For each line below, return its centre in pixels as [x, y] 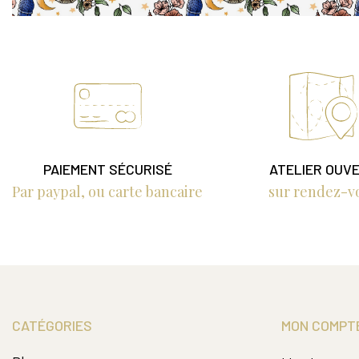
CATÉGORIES [52, 326]
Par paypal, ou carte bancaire [108, 192]
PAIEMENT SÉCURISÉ [107, 169]
